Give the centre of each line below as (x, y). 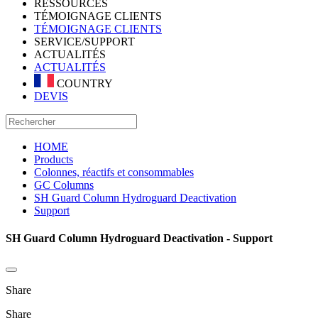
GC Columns (64, 185)
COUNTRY (83, 83)
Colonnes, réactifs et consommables (114, 172)
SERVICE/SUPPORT (84, 42)
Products (54, 159)
